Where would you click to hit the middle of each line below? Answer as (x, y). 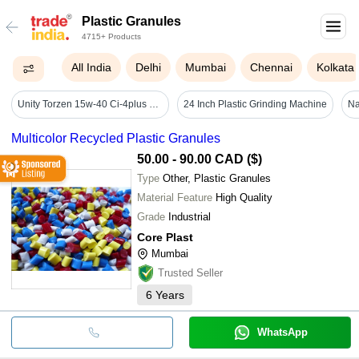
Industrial (190, 216)
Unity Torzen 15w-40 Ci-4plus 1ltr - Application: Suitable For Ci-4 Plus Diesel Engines (154, 105)
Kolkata (336, 67)
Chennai (272, 67)
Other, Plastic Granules (217, 178)
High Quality (244, 197)
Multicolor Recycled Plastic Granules (116, 138)
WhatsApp (282, 332)
